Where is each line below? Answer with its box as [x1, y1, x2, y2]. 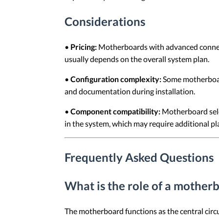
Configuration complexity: [70, 74, 161, 84]
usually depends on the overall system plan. [65, 54, 209, 64]
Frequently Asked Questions [65, 150, 214, 164]
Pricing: [70, 42, 97, 52]
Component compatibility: [70, 107, 160, 116]
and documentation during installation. [65, 87, 195, 96]
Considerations [65, 14, 145, 29]
